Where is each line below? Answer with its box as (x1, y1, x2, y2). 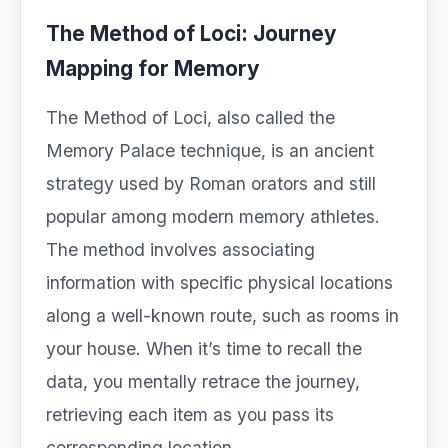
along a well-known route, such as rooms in (46, 305, 399, 326)
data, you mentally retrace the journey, (46, 371, 360, 392)
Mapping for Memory (46, 56, 260, 81)
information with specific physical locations (46, 272, 393, 293)
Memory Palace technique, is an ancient (46, 140, 374, 161)
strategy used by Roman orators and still (46, 173, 376, 194)
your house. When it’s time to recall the (46, 338, 362, 359)
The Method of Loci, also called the (46, 107, 335, 128)
